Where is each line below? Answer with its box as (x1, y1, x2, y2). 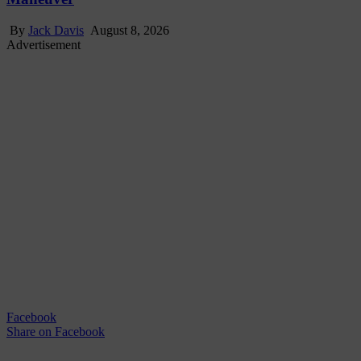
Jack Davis (28, 23, 84, 37)
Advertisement (6, 37, 81, 52)
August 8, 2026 (87, 23, 169, 37)
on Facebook (35, 324, 105, 338)
